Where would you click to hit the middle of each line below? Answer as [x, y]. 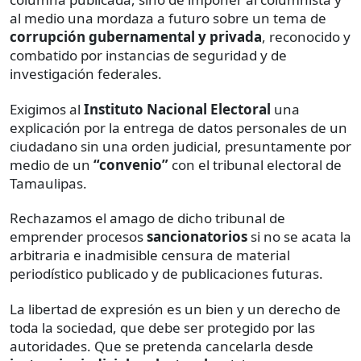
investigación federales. [86, 73]
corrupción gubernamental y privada [136, 36]
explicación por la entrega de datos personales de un [178, 127]
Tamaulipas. [48, 183]
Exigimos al [47, 109]
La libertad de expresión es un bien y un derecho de [175, 309]
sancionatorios [199, 236]
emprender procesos [78, 236]
